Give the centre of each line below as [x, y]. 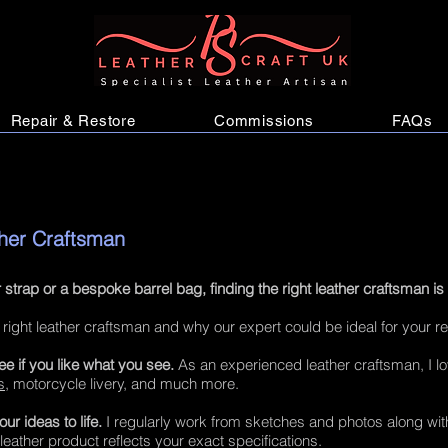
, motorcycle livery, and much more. [122, 383]
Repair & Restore [73, 120]
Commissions [264, 120]
